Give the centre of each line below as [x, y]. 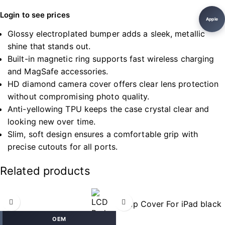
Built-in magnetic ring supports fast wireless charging [111, 59]
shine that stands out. [49, 46]
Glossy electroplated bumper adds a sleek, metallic [106, 34]
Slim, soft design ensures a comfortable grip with [103, 134]
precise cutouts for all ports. [63, 147]
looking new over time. [52, 122]
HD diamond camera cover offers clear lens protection [113, 84]
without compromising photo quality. [79, 96]
